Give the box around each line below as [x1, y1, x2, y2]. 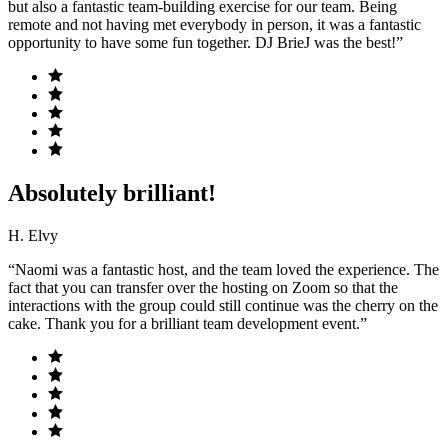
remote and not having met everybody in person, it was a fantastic [8, 15, 421, 33]
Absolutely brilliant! [8, 179, 216, 206]
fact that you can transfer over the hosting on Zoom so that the [8, 278, 398, 296]
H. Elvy [8, 226, 58, 244]
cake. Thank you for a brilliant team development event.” [8, 314, 367, 332]
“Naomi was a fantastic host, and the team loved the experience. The [8, 260, 439, 278]
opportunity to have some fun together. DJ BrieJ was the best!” [8, 33, 403, 51]
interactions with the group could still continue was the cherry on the [8, 296, 438, 314]
